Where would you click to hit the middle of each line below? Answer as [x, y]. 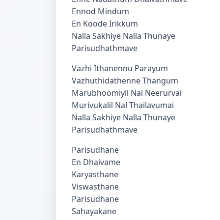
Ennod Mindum [101, 11]
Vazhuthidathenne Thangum [125, 81]
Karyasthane [96, 174]
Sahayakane [95, 211]
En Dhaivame [97, 162]
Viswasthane [96, 187]
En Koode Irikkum [106, 24]
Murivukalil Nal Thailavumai [123, 105]
